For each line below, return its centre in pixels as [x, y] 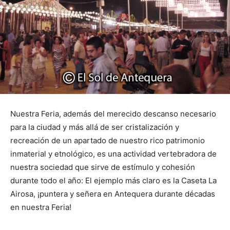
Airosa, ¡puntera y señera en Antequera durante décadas [113, 194]
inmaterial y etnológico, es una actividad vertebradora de [113, 154]
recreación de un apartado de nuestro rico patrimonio [108, 140]
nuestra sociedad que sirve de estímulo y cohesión [103, 167]
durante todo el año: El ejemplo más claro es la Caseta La [113, 180]
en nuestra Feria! [41, 207]
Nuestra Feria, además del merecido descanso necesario [113, 113]
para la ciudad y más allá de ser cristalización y [95, 127]
